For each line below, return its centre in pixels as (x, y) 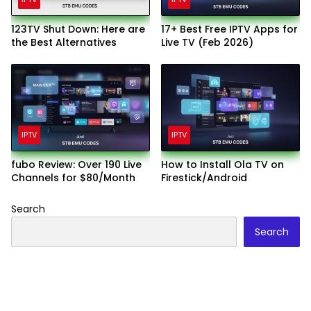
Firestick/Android (204, 178)
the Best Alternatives (64, 42)
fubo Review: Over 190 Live (76, 165)
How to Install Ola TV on (222, 165)
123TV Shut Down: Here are (78, 29)
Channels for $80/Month (73, 178)
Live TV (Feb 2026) (207, 42)
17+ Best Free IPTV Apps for (229, 29)
